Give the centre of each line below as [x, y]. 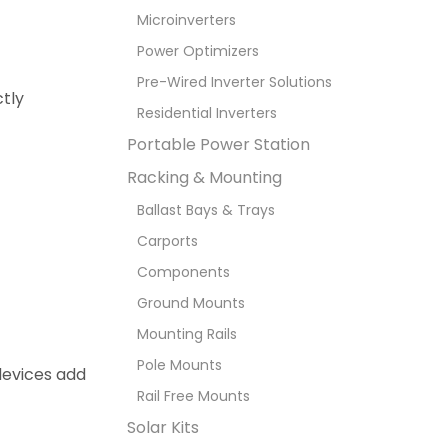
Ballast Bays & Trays [206, 210]
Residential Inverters [207, 113]
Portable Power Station [218, 145]
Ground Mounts [191, 303]
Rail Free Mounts [193, 396]
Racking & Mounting [204, 178]
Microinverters [186, 20]
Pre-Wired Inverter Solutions [234, 82]
